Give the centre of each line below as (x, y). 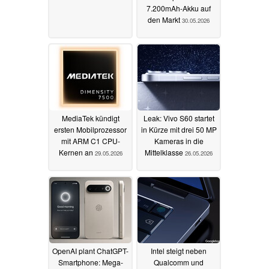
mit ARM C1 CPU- (90, 141)
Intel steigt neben (179, 250)
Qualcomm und (179, 262)
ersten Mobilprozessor (90, 129)
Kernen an (77, 152)
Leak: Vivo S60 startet (179, 118)
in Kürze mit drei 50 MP (179, 129)
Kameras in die (179, 141)
